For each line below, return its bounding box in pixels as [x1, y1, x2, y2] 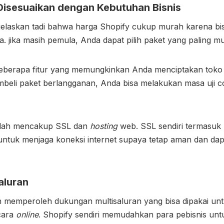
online [16, 209, 38, 219]
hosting [90, 120, 120, 131]
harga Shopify [75, 21, 129, 31]
